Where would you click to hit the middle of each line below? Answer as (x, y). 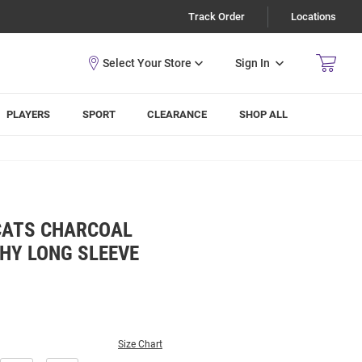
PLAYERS (29, 114)
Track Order (217, 17)
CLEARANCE (177, 114)
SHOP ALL (264, 114)
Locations (314, 17)
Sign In (253, 63)
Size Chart (140, 344)
